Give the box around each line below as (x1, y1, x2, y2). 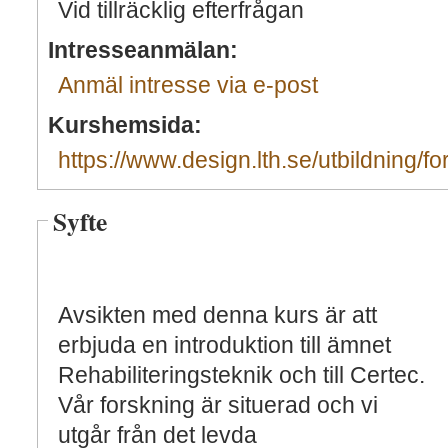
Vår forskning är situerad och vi (58, 392, 378, 418)
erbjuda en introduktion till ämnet (58, 332, 391, 358)
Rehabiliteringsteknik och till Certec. (58, 362, 425, 388)
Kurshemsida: (48, 112, 202, 138)
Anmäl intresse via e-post (58, 72, 318, 98)
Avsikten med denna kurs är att (58, 302, 377, 328)
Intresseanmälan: (48, 37, 238, 63)
